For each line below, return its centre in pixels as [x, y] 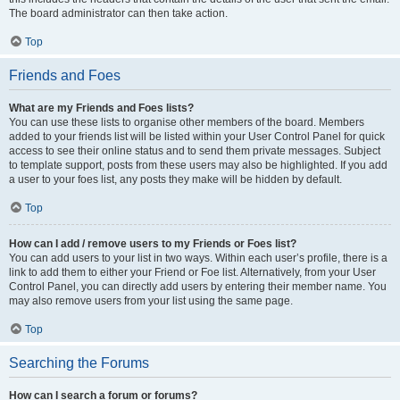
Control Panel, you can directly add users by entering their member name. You [198, 287]
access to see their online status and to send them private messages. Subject [195, 151]
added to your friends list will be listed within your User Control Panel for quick [197, 137]
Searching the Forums [79, 363]
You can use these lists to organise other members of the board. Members [187, 122]
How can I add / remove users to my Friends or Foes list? [153, 244]
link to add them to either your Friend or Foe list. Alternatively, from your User [192, 272]
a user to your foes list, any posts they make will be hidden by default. [175, 179]
